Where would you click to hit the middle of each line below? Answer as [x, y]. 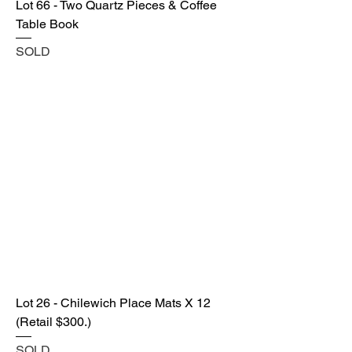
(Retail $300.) [53, 322]
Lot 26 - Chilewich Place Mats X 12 [113, 303]
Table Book [47, 24]
